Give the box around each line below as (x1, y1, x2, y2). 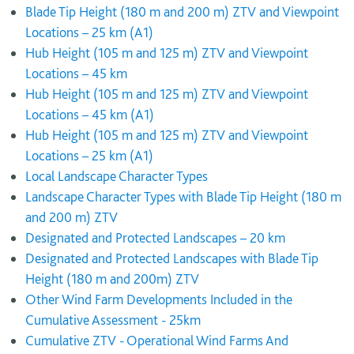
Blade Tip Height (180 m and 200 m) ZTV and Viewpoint (25, 3, 339, 20)
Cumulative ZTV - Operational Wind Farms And (25, 332, 288, 348)
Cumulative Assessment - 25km (25, 311, 201, 328)
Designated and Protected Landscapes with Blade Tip (25, 250, 318, 266)
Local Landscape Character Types (25, 168, 208, 184)
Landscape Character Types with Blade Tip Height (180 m (25, 188, 341, 205)
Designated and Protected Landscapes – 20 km (25, 229, 285, 246)
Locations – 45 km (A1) (25, 106, 154, 122)
